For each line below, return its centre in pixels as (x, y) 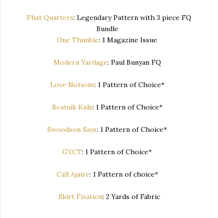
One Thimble (78, 40)
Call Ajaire (73, 174)
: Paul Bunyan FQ (136, 62)
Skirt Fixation (80, 196)
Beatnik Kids (72, 107)
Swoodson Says (72, 129)
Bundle (109, 28)
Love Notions (72, 84)
